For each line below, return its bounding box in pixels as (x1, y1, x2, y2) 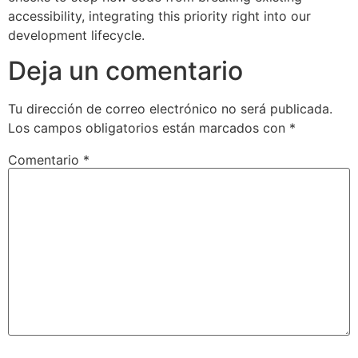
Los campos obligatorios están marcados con (8, 120, 289, 137)
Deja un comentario (8, 55, 243, 87)
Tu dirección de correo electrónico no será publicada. (8, 101, 332, 117)
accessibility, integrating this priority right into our (8, 7, 311, 24)
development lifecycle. (8, 26, 145, 43)
